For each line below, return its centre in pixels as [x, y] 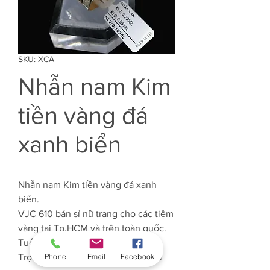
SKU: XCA [36, 59]
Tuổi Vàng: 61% [50, 243]
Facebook [137, 256]
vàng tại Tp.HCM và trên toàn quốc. [92, 228]
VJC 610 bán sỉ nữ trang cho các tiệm [96, 214]
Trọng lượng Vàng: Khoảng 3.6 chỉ [90, 257]
